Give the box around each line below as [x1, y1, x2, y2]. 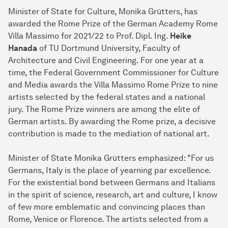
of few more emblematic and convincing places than [8, 202, 205, 212]
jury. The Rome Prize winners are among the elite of [8, 104, 200, 114]
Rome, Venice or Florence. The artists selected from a [8, 214, 208, 224]
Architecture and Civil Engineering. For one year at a [8, 55, 204, 65]
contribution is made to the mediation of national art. [8, 128, 211, 138]
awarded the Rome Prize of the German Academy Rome [8, 18, 218, 28]
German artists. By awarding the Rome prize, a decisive [8, 116, 216, 126]
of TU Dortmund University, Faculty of [37, 43, 180, 53]
